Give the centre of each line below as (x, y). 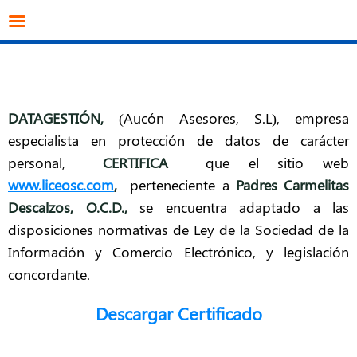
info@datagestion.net (79, 22)
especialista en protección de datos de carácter (178, 140)
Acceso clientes (297, 22)
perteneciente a (183, 185)
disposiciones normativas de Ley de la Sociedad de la (178, 229)
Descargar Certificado (178, 313)
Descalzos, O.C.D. (66, 207)
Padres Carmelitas (292, 185)
